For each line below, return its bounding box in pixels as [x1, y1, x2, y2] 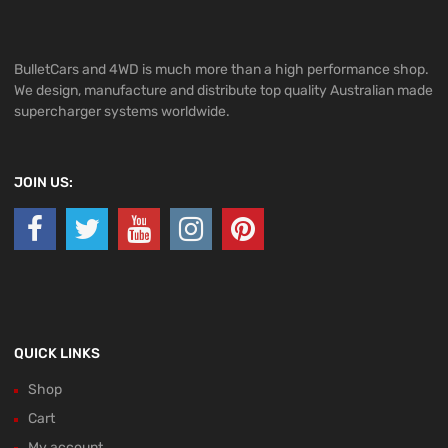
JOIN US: [14, 174, 73, 192]
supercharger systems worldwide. [14, 103, 230, 121]
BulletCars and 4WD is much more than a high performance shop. [14, 61, 429, 79]
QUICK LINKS [14, 345, 100, 363]
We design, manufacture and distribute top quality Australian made [14, 82, 433, 100]
